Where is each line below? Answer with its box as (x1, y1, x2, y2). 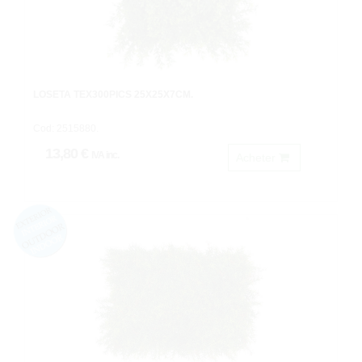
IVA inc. (91, 149, 119, 161)
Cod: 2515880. (33, 123, 99, 134)
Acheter (236, 151, 279, 164)
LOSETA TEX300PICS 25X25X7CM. (33, 89, 193, 100)
